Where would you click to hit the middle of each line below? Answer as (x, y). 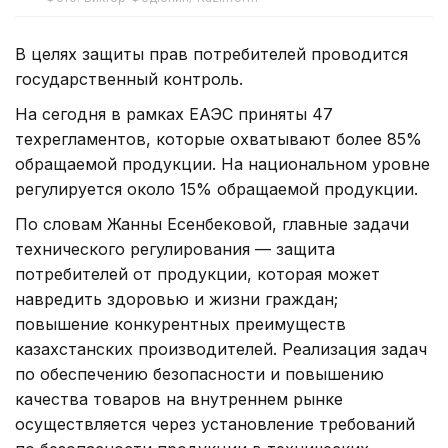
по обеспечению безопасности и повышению (199, 373)
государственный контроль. (129, 78)
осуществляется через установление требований (215, 423)
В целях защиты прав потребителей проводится (211, 53)
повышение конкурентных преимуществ (180, 323)
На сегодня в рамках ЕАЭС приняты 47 (174, 113)
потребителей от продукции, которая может (197, 273)
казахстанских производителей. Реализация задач (221, 348)
